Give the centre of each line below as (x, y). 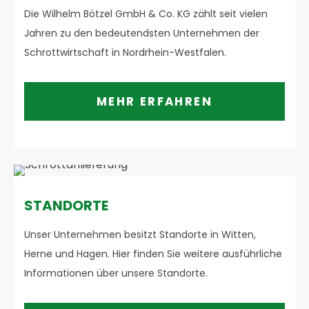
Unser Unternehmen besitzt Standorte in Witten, (140, 235)
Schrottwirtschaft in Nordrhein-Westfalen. (126, 53)
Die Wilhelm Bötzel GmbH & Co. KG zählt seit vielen (146, 14)
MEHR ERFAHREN (154, 102)
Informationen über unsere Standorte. (116, 273)
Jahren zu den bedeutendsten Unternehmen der (142, 33)
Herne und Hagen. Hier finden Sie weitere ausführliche (153, 254)
